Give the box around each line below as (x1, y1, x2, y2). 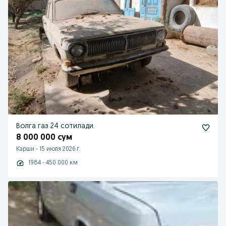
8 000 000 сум (16, 134, 72, 142)
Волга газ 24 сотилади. (16, 123, 95, 130)
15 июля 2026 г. (39, 146, 81, 152)
